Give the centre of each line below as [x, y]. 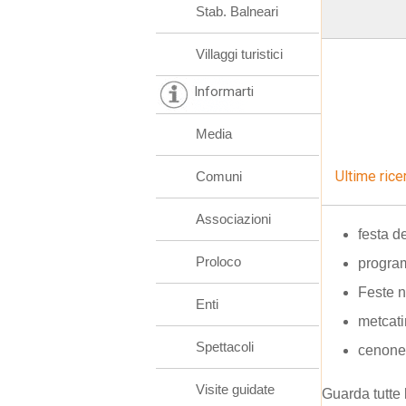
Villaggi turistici [239, 54]
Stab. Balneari [237, 11]
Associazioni [233, 219]
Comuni [219, 176]
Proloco [218, 261]
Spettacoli [225, 347]
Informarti [224, 92]
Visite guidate [235, 389]
